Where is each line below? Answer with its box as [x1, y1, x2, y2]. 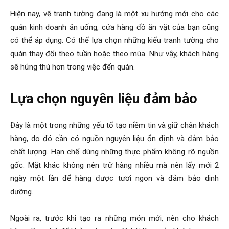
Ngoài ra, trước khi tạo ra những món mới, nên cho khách [10, 214, 219, 223]
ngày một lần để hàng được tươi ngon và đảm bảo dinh [10, 174, 219, 184]
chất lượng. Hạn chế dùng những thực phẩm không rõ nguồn [10, 147, 219, 157]
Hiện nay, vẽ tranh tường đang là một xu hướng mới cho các [10, 9, 219, 19]
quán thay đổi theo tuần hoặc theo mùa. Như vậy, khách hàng [10, 49, 219, 59]
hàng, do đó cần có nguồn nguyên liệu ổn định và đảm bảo [10, 134, 219, 144]
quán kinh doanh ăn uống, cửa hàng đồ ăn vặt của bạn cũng [10, 22, 219, 32]
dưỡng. [10, 187, 33, 197]
